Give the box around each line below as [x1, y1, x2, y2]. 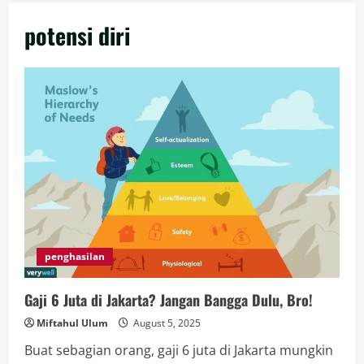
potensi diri [24, 19, 130, 53]
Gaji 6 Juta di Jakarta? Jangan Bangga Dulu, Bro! [24, 288, 313, 310]
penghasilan [45, 249, 105, 263]
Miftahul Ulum [37, 315, 108, 330]
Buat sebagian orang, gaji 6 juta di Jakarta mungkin [24, 340, 333, 359]
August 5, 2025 [131, 315, 201, 330]
